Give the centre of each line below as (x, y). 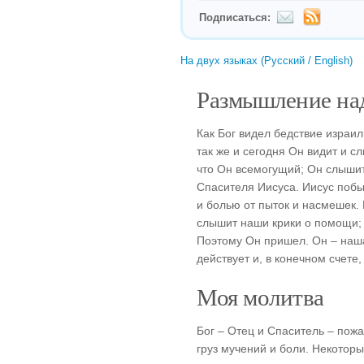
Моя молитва (260, 297)
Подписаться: (235, 17)
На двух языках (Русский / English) (266, 61)
